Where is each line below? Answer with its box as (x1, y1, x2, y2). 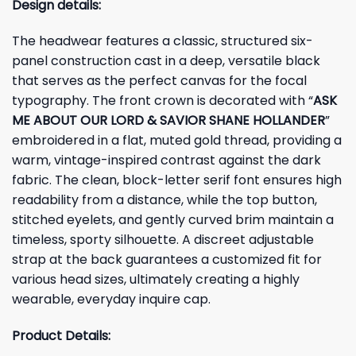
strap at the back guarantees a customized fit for (12, 250, 322, 269)
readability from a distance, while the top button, (12, 191, 317, 210)
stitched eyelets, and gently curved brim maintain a (12, 211, 334, 230)
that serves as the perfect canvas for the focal (12, 72, 307, 91)
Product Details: (12, 327, 110, 346)
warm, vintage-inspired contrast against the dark (12, 151, 321, 170)
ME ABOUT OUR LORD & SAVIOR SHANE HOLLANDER (12, 111, 325, 130)
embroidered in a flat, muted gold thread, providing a (12, 131, 342, 150)
